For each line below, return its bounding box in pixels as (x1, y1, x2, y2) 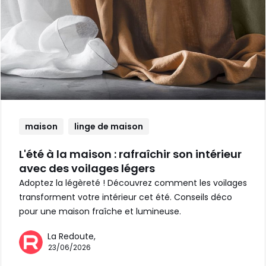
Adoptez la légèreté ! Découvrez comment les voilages (19, 177, 247, 189)
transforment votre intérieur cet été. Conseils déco (19, 191, 232, 203)
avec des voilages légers (19, 161, 155, 176)
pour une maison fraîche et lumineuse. (19, 205, 181, 217)
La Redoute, (47, 230, 96, 242)
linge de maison (74, 121, 143, 132)
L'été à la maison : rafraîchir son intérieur (19, 147, 242, 161)
